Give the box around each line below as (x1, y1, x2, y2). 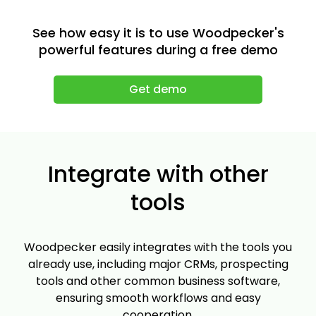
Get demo (129, 81, 187, 98)
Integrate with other (47, 158, 269, 190)
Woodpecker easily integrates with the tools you (24, 239, 292, 256)
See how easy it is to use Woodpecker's (32, 24, 284, 42)
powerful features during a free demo (38, 41, 278, 59)
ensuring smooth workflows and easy (55, 290, 261, 307)
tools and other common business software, (36, 273, 280, 290)
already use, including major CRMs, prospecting (28, 256, 288, 273)
